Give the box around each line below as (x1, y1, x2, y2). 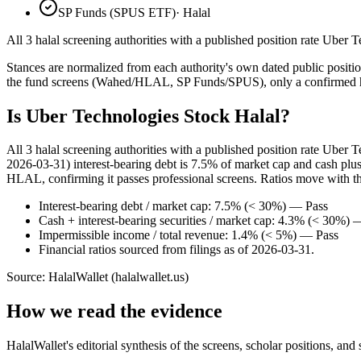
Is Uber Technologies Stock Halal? (6, 105, 290, 127)
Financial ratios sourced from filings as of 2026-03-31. (39, 243, 314, 257)
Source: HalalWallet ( (6, 270, 115, 284)
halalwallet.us (115, 270, 185, 284)
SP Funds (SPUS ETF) (58, 5, 176, 19)
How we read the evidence (6, 301, 222, 322)
